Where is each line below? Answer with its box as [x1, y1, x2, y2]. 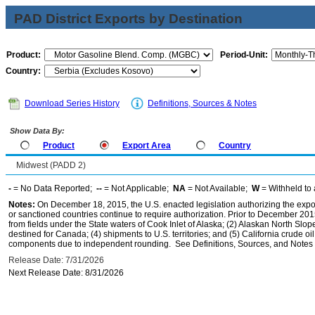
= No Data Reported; [11, 184, 96, 193]
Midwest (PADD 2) [16, 160, 86, 170]
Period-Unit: [220, 50, 268, 60]
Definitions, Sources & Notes [148, 98, 257, 108]
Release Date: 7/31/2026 [8, 255, 104, 265]
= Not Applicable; [102, 184, 173, 193]
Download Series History [25, 98, 120, 108]
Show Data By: [8, 127, 65, 135]
